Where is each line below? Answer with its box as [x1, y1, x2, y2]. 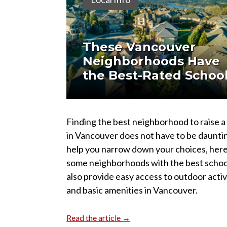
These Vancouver [83, 39, 196, 54]
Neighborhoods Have [83, 53, 220, 68]
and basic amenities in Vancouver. [66, 184, 198, 196]
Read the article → [66, 212, 131, 222]
